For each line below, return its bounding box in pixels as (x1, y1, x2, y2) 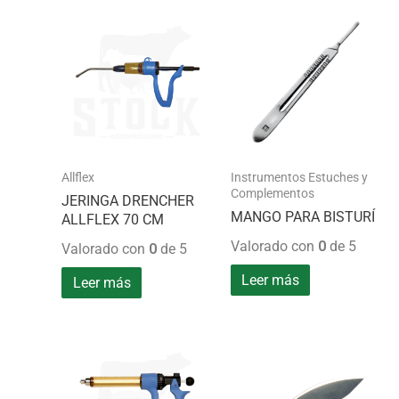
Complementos (230, 185, 314, 200)
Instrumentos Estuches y (230, 169, 368, 184)
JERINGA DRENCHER (61, 191, 195, 209)
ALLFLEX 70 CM (61, 210, 165, 228)
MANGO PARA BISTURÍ (230, 208, 375, 225)
